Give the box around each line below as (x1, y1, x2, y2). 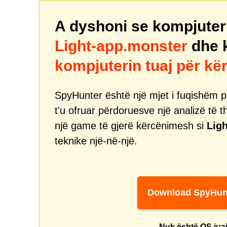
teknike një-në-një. (55, 135, 137, 146)
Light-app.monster (55, 37, 187, 54)
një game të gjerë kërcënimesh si (55, 120, 207, 131)
